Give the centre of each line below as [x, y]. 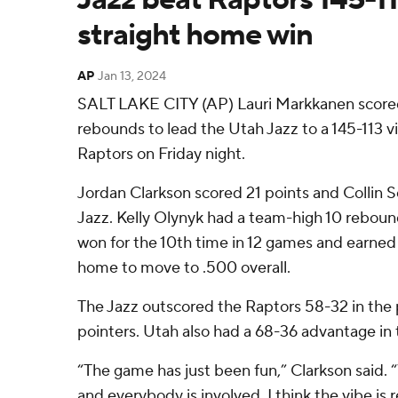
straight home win [195, 35]
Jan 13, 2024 [132, 76]
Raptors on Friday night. [161, 154]
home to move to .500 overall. [184, 268]
